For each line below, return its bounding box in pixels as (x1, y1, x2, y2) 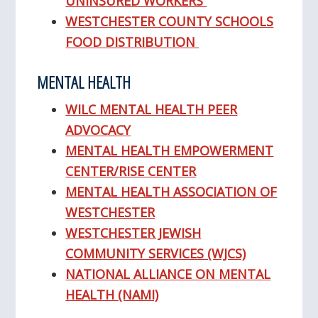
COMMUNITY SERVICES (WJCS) (65, 245, 246, 263)
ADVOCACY (65, 121, 131, 139)
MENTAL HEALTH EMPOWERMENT (65, 142, 274, 160)
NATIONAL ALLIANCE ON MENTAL (65, 265, 271, 283)
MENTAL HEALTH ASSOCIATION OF (65, 183, 278, 201)
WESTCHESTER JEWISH (65, 224, 202, 242)
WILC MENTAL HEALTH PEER (65, 101, 238, 119)
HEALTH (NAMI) (65, 286, 159, 304)
